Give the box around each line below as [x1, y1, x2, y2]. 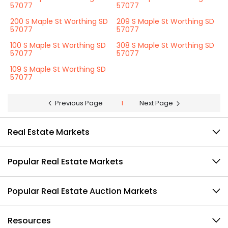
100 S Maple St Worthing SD [10, 40, 106, 50]
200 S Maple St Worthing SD [10, 16, 108, 26]
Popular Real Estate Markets [8, 156, 123, 167]
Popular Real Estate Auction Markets [8, 185, 157, 197]
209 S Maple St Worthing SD [117, 16, 214, 26]
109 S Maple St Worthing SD [10, 64, 106, 74]
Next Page [139, 98, 173, 108]
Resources [8, 215, 51, 226]
